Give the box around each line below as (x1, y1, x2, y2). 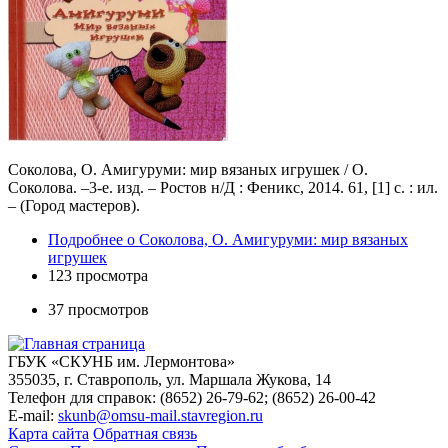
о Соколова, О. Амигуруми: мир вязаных (123, 230, 408, 248)
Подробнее (48, 230, 123, 248)
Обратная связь (93, 424, 197, 442)
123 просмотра (48, 266, 148, 284)
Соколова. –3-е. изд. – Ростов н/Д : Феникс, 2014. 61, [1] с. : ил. (8, 178, 438, 196)
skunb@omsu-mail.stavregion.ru (58, 406, 263, 424)
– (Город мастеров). (8, 196, 140, 214)
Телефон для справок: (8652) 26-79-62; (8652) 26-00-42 (8, 388, 376, 406)
